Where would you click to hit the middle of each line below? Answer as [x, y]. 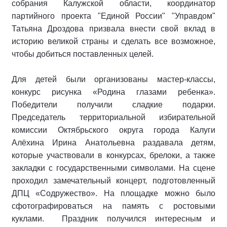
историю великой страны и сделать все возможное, [113, 41]
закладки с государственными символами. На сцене [113, 168]
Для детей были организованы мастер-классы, [113, 79]
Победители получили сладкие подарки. [113, 105]
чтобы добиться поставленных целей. [83, 54]
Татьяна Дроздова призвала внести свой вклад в [113, 29]
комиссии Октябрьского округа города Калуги [113, 130]
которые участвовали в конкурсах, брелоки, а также [113, 155]
